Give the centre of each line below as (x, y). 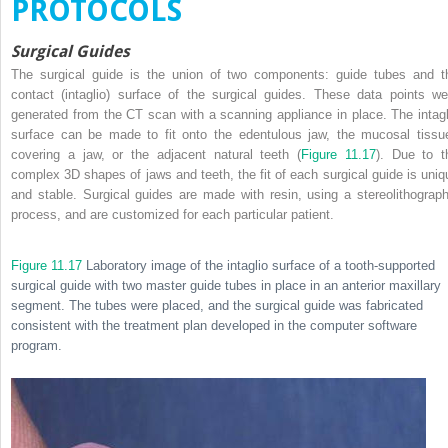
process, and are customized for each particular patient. (172, 214)
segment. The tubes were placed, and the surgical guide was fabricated (217, 305)
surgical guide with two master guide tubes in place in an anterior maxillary (226, 285)
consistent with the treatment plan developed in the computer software (214, 325)
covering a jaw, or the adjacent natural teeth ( (156, 154)
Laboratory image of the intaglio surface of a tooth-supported (258, 265)
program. (36, 345)
